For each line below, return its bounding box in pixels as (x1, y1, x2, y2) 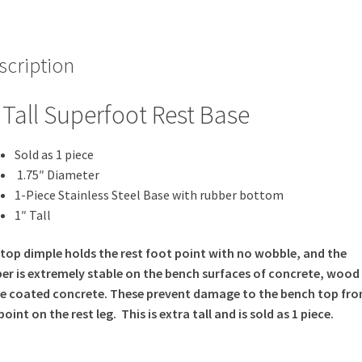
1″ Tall (14, 206, 51, 223)
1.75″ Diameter (14, 166, 99, 183)
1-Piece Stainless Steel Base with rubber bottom (14, 186, 284, 203)
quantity (49, 11, 97, 27)
